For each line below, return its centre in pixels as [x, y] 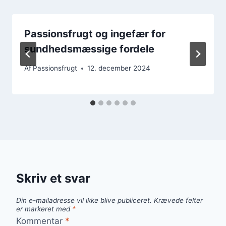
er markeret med [44, 209]
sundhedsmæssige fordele [89, 49]
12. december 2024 [119, 68]
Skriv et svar [53, 179]
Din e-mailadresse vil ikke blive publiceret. [84, 201]
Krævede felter [178, 201]
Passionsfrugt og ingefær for [95, 34]
